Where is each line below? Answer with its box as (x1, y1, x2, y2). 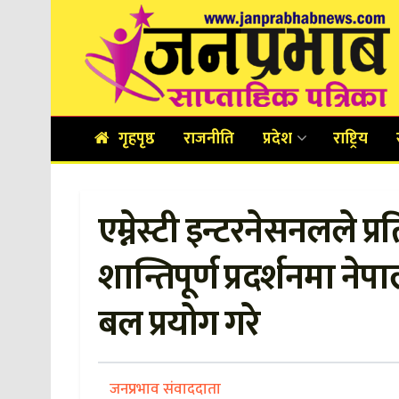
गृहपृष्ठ (118, 126, 156, 152)
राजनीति (183, 126, 235, 152)
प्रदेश (263, 126, 293, 152)
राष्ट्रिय (333, 126, 369, 152)
